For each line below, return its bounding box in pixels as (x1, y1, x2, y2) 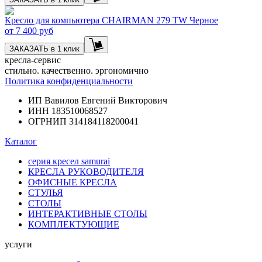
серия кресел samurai (28, 156, 110, 166)
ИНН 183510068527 (28, 105, 108, 116)
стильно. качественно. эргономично (5, 65, 149, 75)
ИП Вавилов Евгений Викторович (28, 95, 167, 105)
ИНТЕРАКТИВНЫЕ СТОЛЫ (28, 208, 147, 219)
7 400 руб (13, 25, 53, 36)
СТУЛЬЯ (28, 187, 63, 198)
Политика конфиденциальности (5, 75, 133, 86)
